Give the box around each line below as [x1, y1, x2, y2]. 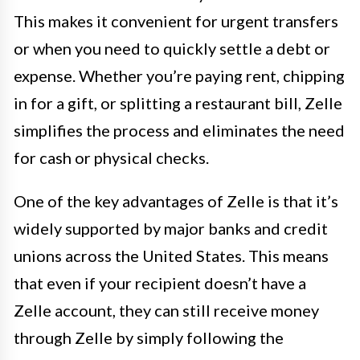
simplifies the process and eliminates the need [14, 121, 345, 141]
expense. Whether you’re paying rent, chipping [14, 66, 345, 86]
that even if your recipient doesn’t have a [14, 273, 306, 293]
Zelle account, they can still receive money [14, 301, 319, 321]
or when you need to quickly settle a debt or [14, 39, 330, 59]
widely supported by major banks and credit [14, 219, 328, 239]
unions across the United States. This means [14, 246, 329, 266]
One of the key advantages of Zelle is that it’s [14, 191, 338, 211]
